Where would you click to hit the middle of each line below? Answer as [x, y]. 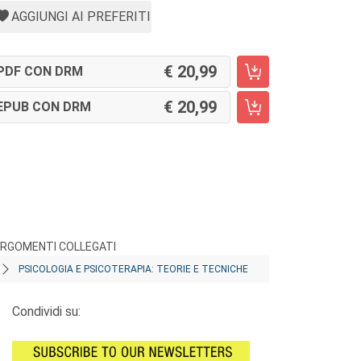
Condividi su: [46, 311]
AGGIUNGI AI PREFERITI [81, 17]
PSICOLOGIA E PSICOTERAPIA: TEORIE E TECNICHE [133, 269]
